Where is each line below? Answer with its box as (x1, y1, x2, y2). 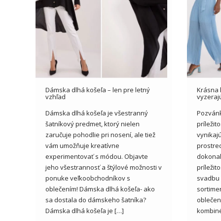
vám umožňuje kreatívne (45, 141, 119, 150)
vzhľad (45, 92, 66, 102)
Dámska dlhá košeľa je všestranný (45, 109, 148, 118)
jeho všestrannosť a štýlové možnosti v (45, 163, 162, 172)
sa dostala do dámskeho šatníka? (45, 195, 146, 205)
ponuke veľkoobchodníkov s (45, 174, 130, 183)
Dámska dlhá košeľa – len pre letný (45, 85, 150, 95)
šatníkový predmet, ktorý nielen (45, 119, 140, 129)
